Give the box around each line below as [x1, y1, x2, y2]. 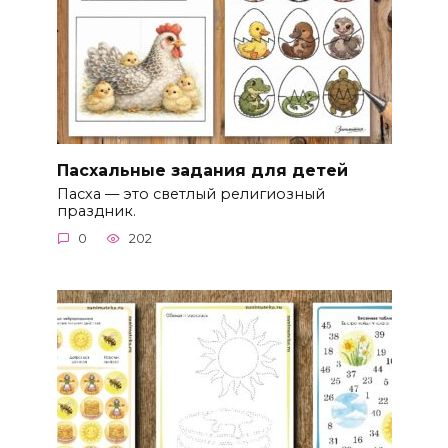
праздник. [56, 201, 136, 220]
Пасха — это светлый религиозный [56, 184, 325, 203]
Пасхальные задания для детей [56, 160, 348, 180]
